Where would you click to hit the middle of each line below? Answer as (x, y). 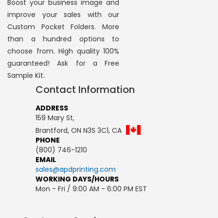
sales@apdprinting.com (76, 169)
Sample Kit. (26, 75)
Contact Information (85, 89)
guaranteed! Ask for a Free (63, 63)
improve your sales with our (63, 14)
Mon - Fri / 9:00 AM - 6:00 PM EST (91, 189)
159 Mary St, (55, 118)
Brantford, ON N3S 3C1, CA (80, 130)
